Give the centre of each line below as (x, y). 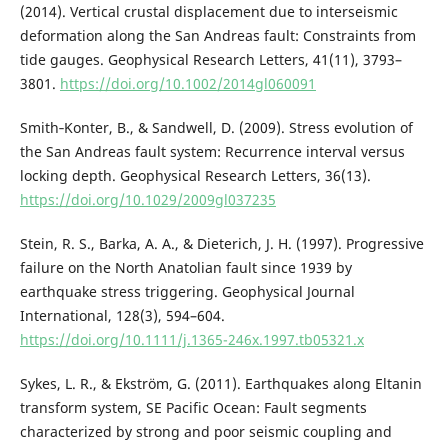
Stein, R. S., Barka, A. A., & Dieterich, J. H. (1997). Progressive (221, 243)
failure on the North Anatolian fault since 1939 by (185, 267)
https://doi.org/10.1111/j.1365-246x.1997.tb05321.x (191, 339)
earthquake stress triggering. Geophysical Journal (187, 291)
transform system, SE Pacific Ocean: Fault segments (193, 407)
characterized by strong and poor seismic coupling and (205, 431)
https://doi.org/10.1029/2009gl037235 (147, 199)
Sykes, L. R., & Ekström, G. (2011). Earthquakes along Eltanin (220, 383)
